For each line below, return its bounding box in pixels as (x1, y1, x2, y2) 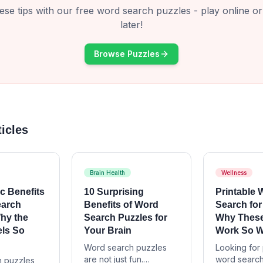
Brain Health (89, 169, 125, 176)
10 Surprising (83, 187, 144, 197)
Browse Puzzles (94, 49, 160, 59)
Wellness (221, 169, 247, 176)
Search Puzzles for (83, 213, 167, 222)
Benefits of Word (83, 200, 159, 210)
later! (120, 19, 143, 31)
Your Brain (83, 225, 131, 235)
